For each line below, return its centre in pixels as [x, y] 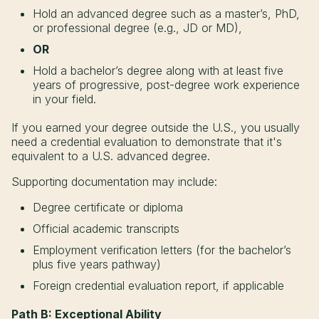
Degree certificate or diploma [108, 208]
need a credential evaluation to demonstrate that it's [147, 142]
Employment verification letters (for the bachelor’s [162, 250]
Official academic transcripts [106, 229]
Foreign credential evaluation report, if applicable [158, 286]
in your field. [64, 99]
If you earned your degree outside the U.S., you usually [156, 128]
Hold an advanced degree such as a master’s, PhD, [166, 14]
